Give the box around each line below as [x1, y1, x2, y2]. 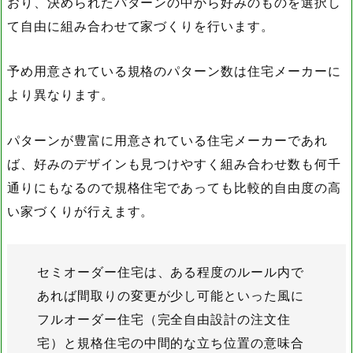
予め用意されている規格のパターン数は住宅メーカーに [7, 63, 341, 80]
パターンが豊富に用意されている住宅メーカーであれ [7, 132, 328, 148]
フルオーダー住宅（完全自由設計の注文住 [37, 310, 292, 327]
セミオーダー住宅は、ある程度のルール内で [37, 263, 305, 280]
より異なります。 [7, 87, 114, 103]
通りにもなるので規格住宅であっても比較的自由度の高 [7, 179, 341, 195]
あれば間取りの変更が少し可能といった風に [37, 287, 304, 303]
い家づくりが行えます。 [7, 203, 154, 219]
